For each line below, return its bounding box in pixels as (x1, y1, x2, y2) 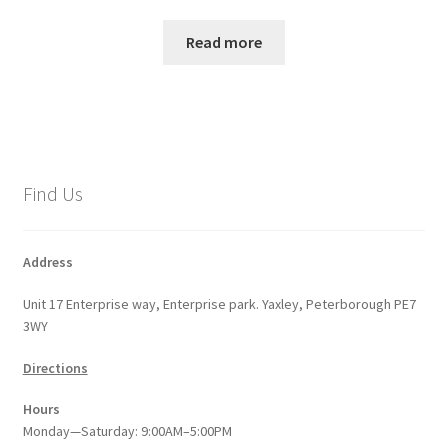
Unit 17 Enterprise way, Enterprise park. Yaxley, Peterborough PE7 (22, 294, 416, 313)
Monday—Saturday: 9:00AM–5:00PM (22, 422, 232, 441)
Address (22, 252, 73, 271)
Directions (22, 358, 88, 377)
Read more (186, 32, 262, 52)
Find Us (22, 181, 83, 207)
